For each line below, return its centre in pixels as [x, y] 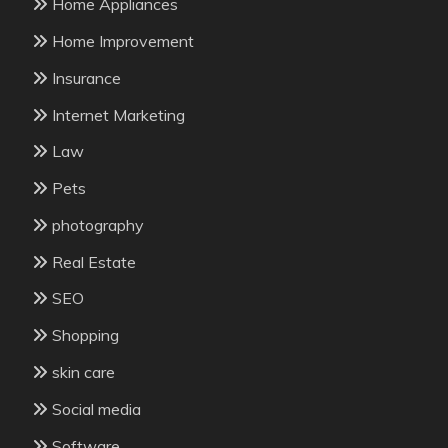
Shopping [85, 335]
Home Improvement [123, 40]
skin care [83, 372]
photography [98, 224]
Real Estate [94, 261]
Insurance [86, 77]
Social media [96, 408]
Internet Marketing [118, 114]
